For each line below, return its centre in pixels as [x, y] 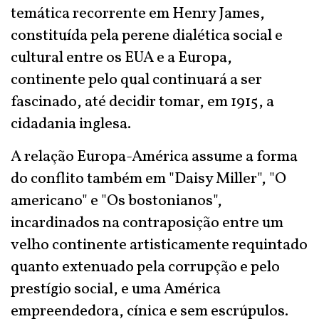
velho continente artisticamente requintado [159, 245]
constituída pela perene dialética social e [147, 36]
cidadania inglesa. [71, 124]
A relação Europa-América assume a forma [154, 157]
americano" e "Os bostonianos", [116, 201]
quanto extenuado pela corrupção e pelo [145, 267]
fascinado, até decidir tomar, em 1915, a [142, 102]
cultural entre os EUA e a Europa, [121, 58]
